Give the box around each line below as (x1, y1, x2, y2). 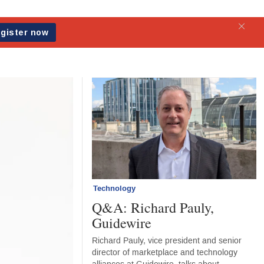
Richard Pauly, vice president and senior (92, 235, 242, 247)
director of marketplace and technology (92, 247, 238, 259)
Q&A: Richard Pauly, (92, 198, 214, 217)
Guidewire (92, 213, 152, 233)
